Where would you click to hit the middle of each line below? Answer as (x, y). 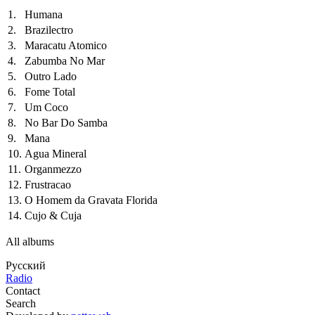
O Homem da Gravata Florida (91, 200)
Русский (26, 265)
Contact (23, 290)
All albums (30, 241)
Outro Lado (51, 76)
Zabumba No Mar (65, 60)
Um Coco (46, 107)
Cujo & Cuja (53, 215)
